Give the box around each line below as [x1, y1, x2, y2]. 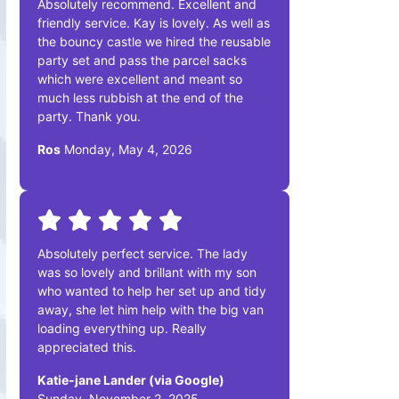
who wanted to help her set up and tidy [37, 282, 266, 298]
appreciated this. [37, 338, 136, 354]
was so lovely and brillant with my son [37, 264, 256, 280]
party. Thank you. [37, 108, 141, 124]
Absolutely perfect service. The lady [37, 245, 248, 261]
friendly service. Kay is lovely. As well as [37, 14, 270, 30]
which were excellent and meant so [37, 70, 242, 86]
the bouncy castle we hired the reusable [37, 33, 271, 49]
